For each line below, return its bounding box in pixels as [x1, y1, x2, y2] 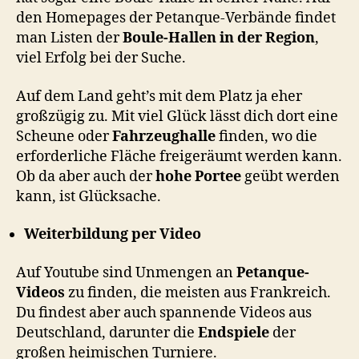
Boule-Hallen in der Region [123, 29, 315, 48]
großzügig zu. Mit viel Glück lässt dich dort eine [16, 107, 338, 126]
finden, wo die [216, 127, 317, 146]
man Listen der [16, 29, 123, 48]
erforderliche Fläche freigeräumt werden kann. [16, 147, 342, 166]
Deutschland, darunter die [16, 323, 198, 342]
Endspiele [198, 323, 269, 342]
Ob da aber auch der [16, 167, 155, 186]
